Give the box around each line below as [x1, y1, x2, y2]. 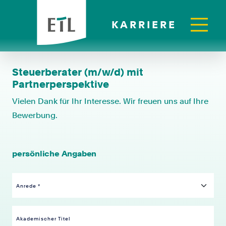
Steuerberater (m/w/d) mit [12, 66, 143, 78]
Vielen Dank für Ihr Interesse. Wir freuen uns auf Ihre [12, 96, 208, 106]
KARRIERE [111, 18, 177, 31]
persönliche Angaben [12, 149, 97, 158]
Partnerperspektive [12, 78, 109, 90]
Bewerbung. [12, 110, 58, 120]
